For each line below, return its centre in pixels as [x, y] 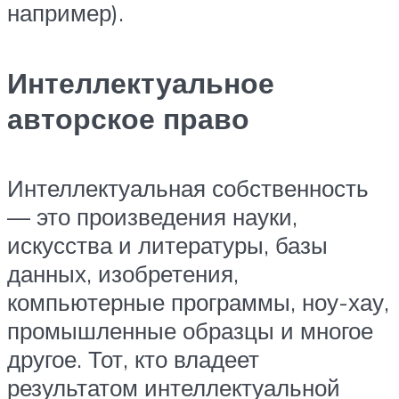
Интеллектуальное [141, 82]
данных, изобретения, [123, 274]
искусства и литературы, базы [167, 245]
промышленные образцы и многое [190, 331]
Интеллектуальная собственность [188, 188]
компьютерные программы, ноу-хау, [198, 302]
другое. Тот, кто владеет [133, 359]
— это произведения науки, [152, 217]
